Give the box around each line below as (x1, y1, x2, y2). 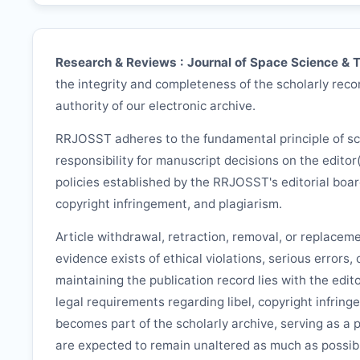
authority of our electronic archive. (55, 98, 256, 114)
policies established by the (55, 174, 213, 190)
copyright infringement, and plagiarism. (55, 195, 282, 211)
